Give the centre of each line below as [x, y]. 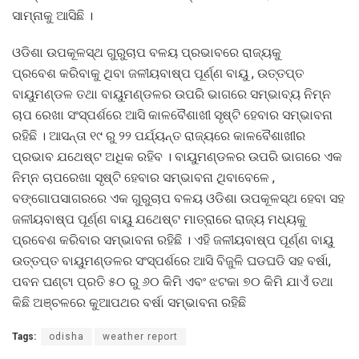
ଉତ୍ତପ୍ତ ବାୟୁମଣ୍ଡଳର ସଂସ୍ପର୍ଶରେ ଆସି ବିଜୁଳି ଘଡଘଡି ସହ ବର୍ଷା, [171, 261]
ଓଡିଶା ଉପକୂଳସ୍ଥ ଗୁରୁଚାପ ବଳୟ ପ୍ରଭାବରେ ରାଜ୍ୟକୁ [147, 53]
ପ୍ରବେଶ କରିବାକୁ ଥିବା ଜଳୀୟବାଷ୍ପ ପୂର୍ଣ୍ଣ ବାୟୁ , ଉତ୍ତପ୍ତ [158, 74]
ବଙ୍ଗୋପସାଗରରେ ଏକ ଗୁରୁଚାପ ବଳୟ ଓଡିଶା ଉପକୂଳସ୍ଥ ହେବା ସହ [178, 199]
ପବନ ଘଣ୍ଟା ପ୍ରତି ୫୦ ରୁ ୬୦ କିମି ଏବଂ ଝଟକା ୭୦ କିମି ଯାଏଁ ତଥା [173, 282]
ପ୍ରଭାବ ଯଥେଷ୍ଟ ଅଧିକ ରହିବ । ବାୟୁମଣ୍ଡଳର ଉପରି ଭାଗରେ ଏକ [177, 157]
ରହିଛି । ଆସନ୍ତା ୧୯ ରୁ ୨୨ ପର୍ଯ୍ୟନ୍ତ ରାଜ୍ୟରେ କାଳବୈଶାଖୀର [159, 136]
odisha [67, 337]
